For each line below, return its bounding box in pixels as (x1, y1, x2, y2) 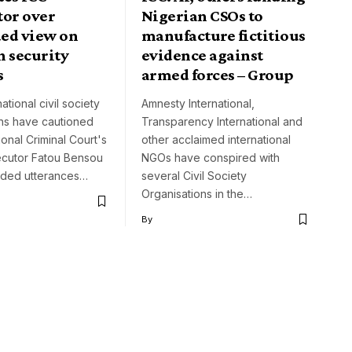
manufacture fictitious (141, 26, 306, 46)
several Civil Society (141, 169, 247, 183)
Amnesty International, (141, 97, 255, 111)
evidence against (141, 46, 263, 65)
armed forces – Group (141, 65, 294, 85)
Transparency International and (141, 115, 302, 129)
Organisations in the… (141, 187, 252, 201)
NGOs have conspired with (141, 151, 280, 165)
